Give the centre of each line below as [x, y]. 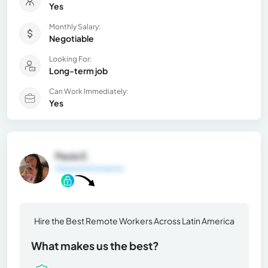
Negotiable [71, 39]
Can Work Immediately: [89, 92]
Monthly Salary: [75, 27]
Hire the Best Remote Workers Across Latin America [134, 220]
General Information [89, 169]
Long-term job [78, 71]
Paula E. [73, 156]
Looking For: [70, 59]
